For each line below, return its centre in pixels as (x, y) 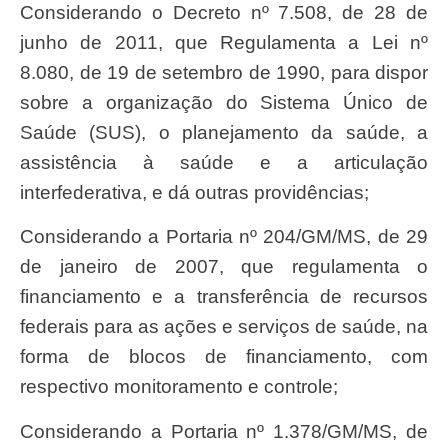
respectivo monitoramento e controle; (179, 387)
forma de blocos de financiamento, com (224, 357)
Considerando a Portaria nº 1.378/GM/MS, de (27, 431)
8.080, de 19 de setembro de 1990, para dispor (224, 72)
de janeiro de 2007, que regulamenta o (224, 267)
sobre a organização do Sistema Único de (224, 102)
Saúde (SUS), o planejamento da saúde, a (224, 132)
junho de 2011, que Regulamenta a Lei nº (224, 42)
